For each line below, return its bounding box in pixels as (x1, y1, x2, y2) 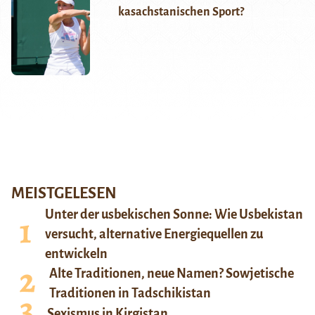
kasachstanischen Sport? (117, 6, 244, 19)
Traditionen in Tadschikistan (49, 286, 211, 301)
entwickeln (45, 247, 108, 262)
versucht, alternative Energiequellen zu (45, 227, 263, 242)
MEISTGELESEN (11, 185, 117, 202)
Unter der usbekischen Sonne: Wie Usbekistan (45, 207, 303, 222)
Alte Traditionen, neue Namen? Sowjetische (49, 266, 294, 281)
